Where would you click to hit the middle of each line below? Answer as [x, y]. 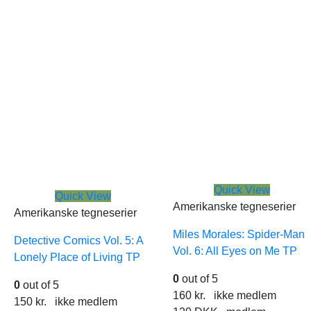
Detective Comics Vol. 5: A [78, 241]
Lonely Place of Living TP [77, 257]
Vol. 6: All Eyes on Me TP [235, 251]
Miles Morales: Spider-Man [239, 234]
